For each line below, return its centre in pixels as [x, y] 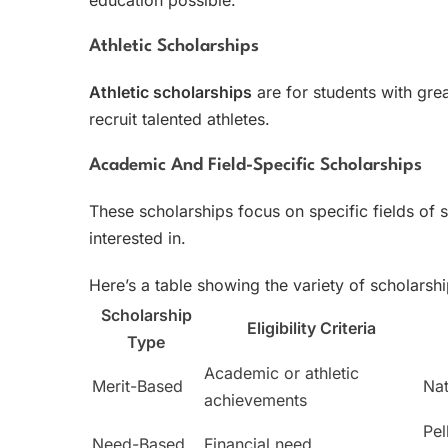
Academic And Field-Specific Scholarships [255, 165]
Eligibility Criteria [311, 327]
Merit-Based [137, 385]
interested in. [137, 237]
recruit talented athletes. [179, 118]
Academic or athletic [281, 372]
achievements [255, 399]
